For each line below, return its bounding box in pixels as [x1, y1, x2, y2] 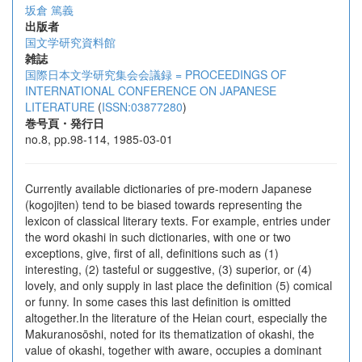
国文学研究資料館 [25, 34, 116, 50]
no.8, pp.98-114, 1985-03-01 [25, 131, 173, 147]
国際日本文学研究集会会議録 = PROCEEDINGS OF [25, 66, 287, 82]
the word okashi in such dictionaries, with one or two [25, 229, 291, 245]
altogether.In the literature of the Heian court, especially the [25, 309, 327, 326]
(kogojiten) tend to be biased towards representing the [25, 196, 302, 213]
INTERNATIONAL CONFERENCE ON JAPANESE [25, 82, 276, 99]
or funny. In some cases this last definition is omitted [25, 293, 291, 309]
